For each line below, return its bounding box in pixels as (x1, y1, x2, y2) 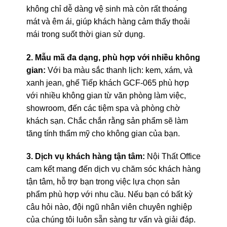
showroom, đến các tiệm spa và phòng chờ (26, 103, 180, 112)
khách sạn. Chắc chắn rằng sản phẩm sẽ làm (26, 116, 188, 125)
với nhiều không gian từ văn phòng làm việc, (26, 91, 186, 100)
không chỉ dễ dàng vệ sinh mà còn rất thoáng (26, 4, 187, 13)
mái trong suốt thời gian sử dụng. (26, 29, 145, 39)
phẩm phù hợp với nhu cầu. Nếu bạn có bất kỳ (26, 190, 193, 199)
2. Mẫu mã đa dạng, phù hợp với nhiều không (26, 53, 200, 62)
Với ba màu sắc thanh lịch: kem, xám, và (45, 65, 193, 74)
